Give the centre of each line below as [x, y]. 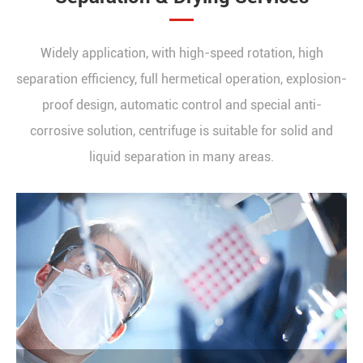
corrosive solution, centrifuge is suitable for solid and [181, 131]
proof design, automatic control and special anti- [181, 105]
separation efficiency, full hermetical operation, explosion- [181, 79]
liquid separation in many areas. [181, 157]
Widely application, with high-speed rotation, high [181, 53]
